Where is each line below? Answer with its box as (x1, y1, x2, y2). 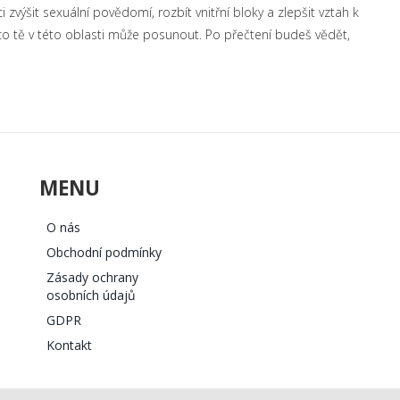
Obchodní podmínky (46, 244, 162, 262)
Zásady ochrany (46, 269, 138, 287)
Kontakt (46, 337, 92, 354)
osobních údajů (46, 287, 136, 304)
